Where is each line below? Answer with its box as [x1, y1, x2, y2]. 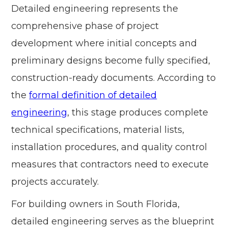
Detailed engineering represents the [11, 3, 179, 15]
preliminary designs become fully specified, [11, 55, 211, 67]
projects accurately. [11, 176, 99, 188]
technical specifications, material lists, [11, 124, 185, 136]
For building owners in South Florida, [11, 198, 180, 210]
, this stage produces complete [67, 107, 209, 119]
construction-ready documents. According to [11, 72, 216, 84]
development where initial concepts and [11, 38, 197, 49]
